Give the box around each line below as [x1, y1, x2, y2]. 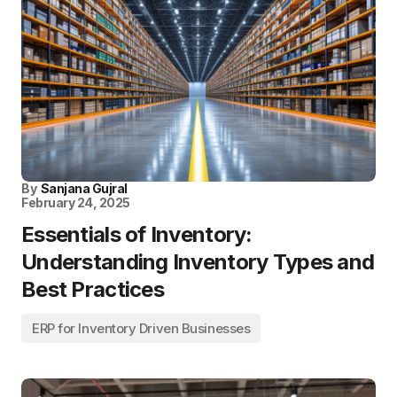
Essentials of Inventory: [21, 222, 253, 247]
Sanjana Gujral [40, 181, 128, 196]
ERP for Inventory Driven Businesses [32, 320, 251, 337]
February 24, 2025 [21, 195, 130, 210]
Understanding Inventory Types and [21, 249, 375, 275]
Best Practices [21, 276, 164, 302]
